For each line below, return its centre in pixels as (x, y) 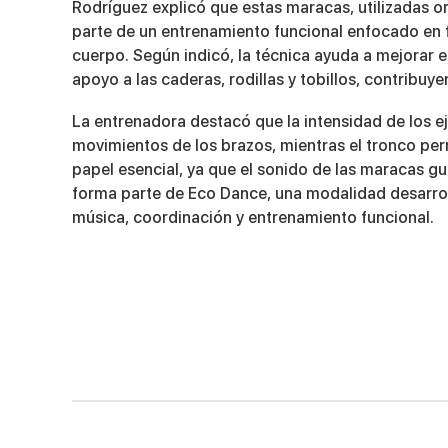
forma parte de (130, 193)
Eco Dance (227, 193)
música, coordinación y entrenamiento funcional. (253, 217)
